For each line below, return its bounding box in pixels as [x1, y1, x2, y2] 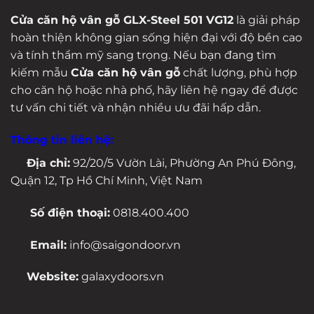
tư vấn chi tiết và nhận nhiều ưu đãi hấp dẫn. [11, 101, 261, 115]
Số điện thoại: [23, 205, 111, 219]
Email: [23, 238, 67, 252]
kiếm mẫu [11, 66, 71, 80]
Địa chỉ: [23, 156, 71, 170]
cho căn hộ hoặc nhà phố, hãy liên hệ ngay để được [11, 83, 298, 97]
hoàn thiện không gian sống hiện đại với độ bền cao [11, 31, 302, 45]
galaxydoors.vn [78, 270, 165, 284]
